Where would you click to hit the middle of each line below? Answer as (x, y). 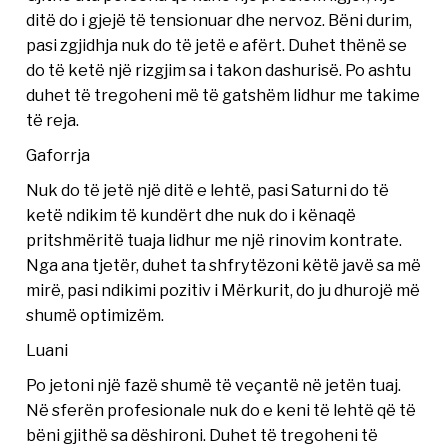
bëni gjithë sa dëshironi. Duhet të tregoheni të (202, 435)
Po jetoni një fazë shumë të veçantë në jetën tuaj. (214, 385)
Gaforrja (58, 155)
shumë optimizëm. (95, 315)
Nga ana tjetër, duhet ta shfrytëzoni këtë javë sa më (224, 265)
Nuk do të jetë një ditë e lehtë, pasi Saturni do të (208, 190)
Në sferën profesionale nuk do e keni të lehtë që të (221, 410)
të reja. (53, 120)
